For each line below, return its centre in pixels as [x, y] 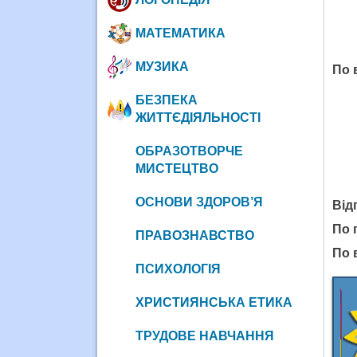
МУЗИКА [162, 66]
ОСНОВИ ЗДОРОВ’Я [199, 202]
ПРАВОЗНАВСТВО [194, 235]
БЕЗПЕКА [166, 100]
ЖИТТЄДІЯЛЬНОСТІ [198, 117]
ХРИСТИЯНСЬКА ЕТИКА [214, 302]
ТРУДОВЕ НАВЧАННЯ [204, 335]
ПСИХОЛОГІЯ [178, 269]
